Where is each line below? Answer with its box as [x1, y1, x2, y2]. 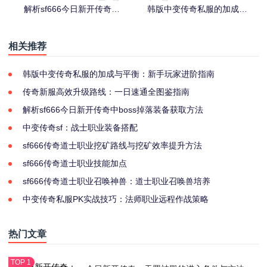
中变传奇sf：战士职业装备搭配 [23, 122, 138, 132]
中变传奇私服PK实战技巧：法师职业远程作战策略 [23, 194, 209, 204]
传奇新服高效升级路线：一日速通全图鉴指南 [23, 86, 190, 97]
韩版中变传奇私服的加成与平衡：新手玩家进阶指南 [23, 69, 215, 79]
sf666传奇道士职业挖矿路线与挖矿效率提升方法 [23, 140, 202, 150]
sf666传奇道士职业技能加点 [23, 158, 127, 168]
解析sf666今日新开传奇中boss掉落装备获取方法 [23, 104, 203, 114]
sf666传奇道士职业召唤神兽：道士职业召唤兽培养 [23, 176, 210, 186]
